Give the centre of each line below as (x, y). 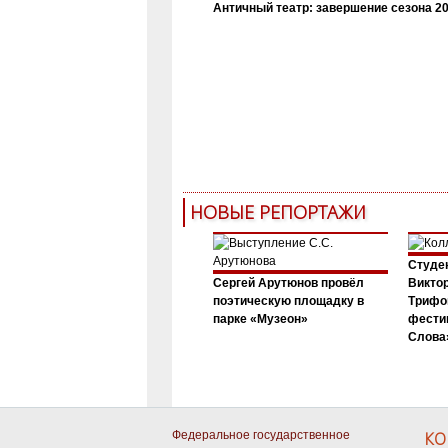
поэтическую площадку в (288, 300)
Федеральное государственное (261, 434)
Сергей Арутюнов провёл (288, 282)
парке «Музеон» (260, 318)
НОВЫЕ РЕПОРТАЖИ (277, 211)
